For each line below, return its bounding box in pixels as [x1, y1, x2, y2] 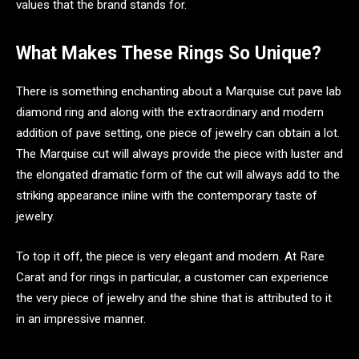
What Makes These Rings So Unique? [16, 42, 321, 64]
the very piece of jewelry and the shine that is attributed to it [16, 290, 332, 305]
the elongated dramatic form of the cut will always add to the [16, 167, 340, 183]
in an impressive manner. [16, 311, 146, 326]
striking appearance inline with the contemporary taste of [16, 188, 317, 204]
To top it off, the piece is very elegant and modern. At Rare [16, 248, 325, 264]
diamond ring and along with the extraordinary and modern [16, 105, 324, 120]
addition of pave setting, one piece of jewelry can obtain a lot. [16, 126, 340, 141]
